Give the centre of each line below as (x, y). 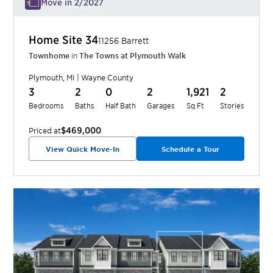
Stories (232, 105)
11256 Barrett (124, 41)
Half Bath (121, 105)
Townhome (49, 56)
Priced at (45, 131)
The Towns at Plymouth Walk (133, 56)
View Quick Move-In (83, 149)
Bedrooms (47, 105)
